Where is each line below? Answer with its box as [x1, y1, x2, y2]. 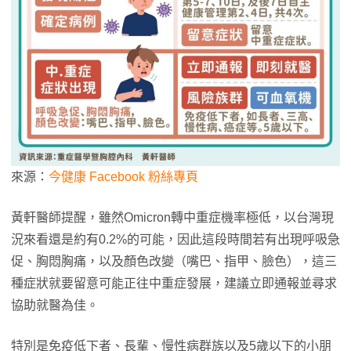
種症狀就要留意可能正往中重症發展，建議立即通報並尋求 [11, 277, 337, 291]
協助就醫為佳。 [11, 299, 99, 313]
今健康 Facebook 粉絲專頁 [49, 170, 198, 184]
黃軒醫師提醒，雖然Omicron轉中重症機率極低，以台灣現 [11, 211, 334, 225]
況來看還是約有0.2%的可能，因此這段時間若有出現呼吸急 [11, 233, 340, 247]
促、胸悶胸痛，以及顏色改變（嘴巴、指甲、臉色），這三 [11, 255, 337, 269]
